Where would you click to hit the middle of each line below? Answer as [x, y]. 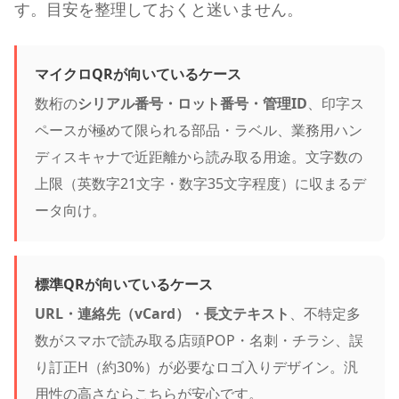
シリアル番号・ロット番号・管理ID [192, 103]
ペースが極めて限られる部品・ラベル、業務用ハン [199, 130]
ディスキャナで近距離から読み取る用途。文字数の [199, 156]
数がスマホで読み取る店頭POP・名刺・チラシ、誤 [199, 340]
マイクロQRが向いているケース [138, 73]
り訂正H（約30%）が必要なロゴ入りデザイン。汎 [196, 366]
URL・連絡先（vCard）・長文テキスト [162, 313]
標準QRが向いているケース [124, 284]
